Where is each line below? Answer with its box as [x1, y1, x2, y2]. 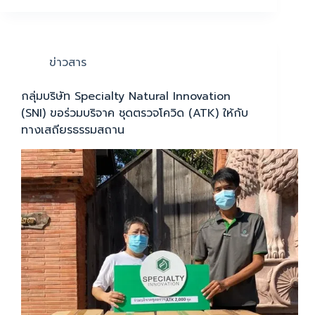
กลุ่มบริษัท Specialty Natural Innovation [21, 88, 231, 105]
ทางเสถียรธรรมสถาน [21, 122, 124, 139]
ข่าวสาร [49, 54, 86, 72]
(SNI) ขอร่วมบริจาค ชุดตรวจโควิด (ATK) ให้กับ [21, 105, 248, 122]
